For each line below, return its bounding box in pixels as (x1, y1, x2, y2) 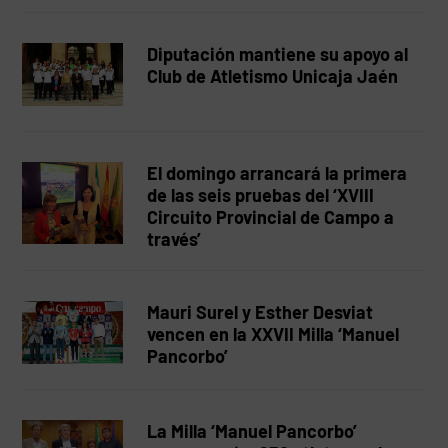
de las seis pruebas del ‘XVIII (147, 184, 375, 206)
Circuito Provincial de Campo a (147, 206, 395, 228)
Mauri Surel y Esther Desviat (147, 301, 374, 323)
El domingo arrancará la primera (147, 162, 408, 184)
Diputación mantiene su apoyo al (147, 43, 409, 65)
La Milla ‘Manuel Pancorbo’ (147, 420, 358, 442)
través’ (147, 228, 202, 250)
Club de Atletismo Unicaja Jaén (147, 65, 399, 87)
